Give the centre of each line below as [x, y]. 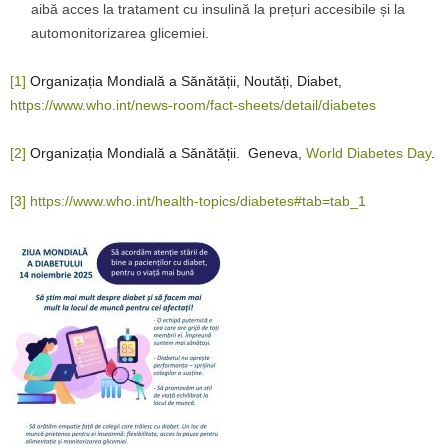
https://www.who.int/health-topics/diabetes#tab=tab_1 [198, 201]
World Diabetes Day [368, 153]
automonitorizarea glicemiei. [120, 33]
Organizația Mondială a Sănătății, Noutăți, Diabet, [184, 81]
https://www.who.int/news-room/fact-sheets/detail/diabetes [193, 105]
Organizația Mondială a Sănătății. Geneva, [166, 153]
